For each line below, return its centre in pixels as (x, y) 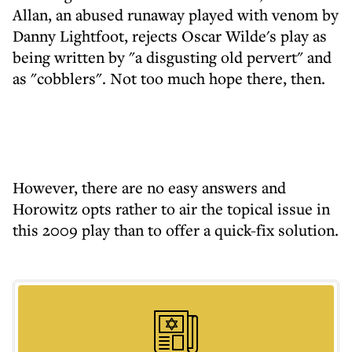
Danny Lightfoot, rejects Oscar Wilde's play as (170, 36)
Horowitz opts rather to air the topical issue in (171, 209)
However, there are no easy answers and (149, 187)
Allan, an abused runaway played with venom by (176, 15)
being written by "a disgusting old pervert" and (172, 57)
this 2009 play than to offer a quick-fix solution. (176, 230)
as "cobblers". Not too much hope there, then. (169, 78)
